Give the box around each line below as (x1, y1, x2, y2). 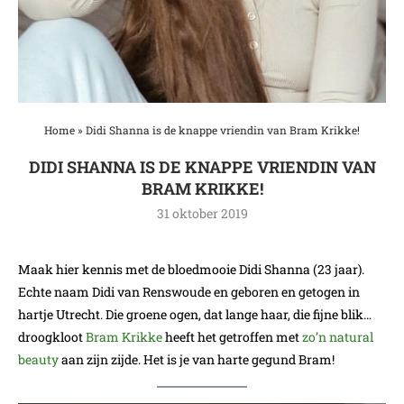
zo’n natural (302, 327, 373, 345)
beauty (18, 350, 59, 368)
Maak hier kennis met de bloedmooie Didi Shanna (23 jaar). (18, 260, 364, 278)
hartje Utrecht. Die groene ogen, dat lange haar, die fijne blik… (18, 305, 372, 323)
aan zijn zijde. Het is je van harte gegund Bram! (59, 350, 335, 368)
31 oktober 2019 (156, 204, 248, 222)
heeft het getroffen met (162, 327, 302, 345)
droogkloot (18, 327, 86, 345)
